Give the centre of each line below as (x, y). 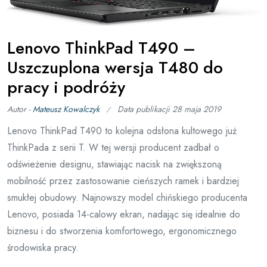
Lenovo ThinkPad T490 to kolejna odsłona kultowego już (122, 131)
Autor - (20, 109)
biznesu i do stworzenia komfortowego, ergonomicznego (122, 231)
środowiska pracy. (43, 247)
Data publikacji (145, 109)
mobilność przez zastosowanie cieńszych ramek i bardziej (123, 181)
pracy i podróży (66, 87)
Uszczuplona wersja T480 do (115, 67)
